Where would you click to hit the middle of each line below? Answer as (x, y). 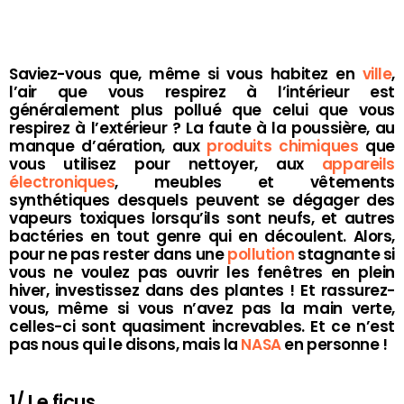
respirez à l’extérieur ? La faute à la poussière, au (202, 128)
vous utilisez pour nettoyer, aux (165, 164)
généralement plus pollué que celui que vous (202, 110)
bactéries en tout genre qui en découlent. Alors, (202, 236)
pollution (262, 254)
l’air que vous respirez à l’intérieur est (202, 92)
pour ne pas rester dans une (119, 254)
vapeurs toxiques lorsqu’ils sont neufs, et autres (202, 218)
